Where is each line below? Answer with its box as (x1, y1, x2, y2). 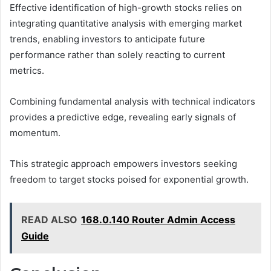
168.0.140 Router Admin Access (81, 214, 235, 226)
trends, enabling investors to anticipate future (10, 33, 205, 45)
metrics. (10, 65, 44, 77)
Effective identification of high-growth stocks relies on (10, 2, 242, 14)
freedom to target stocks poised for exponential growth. (10, 174, 249, 186)
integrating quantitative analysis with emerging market (10, 18, 242, 30)
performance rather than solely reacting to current (10, 49, 225, 61)
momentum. (10, 127, 60, 139)
